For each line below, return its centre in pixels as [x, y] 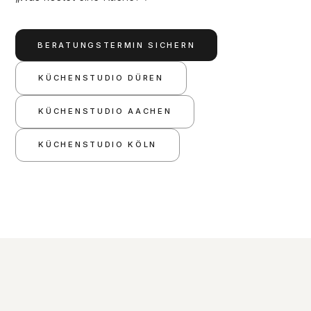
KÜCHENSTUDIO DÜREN [101, 77]
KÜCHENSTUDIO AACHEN [105, 111]
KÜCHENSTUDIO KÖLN [98, 145]
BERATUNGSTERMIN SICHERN [117, 45]
